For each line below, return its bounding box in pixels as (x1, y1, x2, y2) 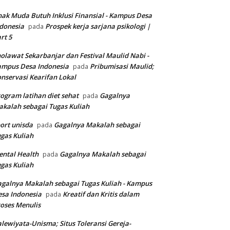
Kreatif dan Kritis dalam (63, 189, 139, 199)
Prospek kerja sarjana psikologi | (45, 22, 150, 31)
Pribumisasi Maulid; (90, 62, 154, 71)
